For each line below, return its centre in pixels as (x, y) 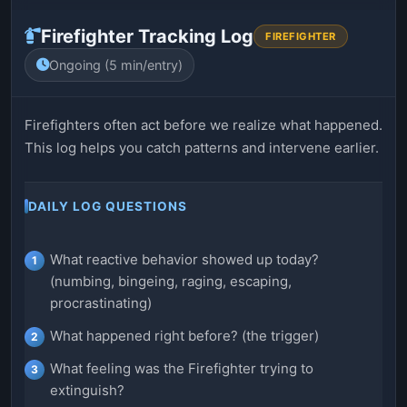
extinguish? (87, 390)
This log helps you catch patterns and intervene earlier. (202, 147)
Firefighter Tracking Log (147, 36)
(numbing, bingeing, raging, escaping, (171, 281)
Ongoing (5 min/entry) (116, 65)
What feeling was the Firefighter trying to (182, 368)
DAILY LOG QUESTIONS (108, 206)
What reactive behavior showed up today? (184, 259)
